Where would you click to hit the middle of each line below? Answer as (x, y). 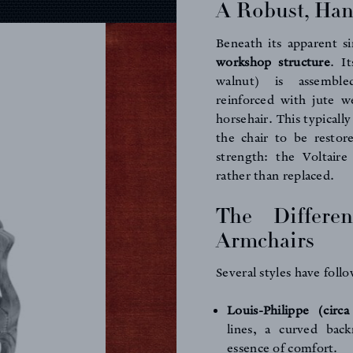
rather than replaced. (275, 176)
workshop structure (273, 63)
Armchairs (265, 241)
